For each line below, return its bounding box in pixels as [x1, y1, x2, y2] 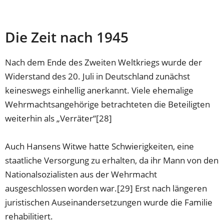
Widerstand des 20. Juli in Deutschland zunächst [5, 70, 190, 82]
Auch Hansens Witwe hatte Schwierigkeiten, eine [5, 140, 194, 152]
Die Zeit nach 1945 [5, 27, 129, 46]
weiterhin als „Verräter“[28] [5, 112, 112, 124]
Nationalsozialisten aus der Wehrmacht [5, 168, 157, 180]
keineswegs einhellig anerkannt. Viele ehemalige [5, 84, 194, 96]
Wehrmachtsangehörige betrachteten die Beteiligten [5, 98, 210, 110]
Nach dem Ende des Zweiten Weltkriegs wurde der [5, 56, 202, 68]
